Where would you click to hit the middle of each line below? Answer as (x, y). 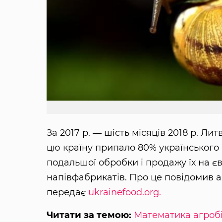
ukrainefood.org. (124, 192)
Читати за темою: (89, 215)
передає (67, 192)
